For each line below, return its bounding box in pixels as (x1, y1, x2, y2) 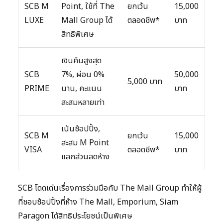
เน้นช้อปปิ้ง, (61, 123, 100, 135)
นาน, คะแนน (61, 83, 102, 95)
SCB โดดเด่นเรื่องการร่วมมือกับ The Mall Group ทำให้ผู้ (18, 182, 202, 195)
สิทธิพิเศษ (61, 28, 94, 41)
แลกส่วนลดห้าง (61, 151, 110, 163)
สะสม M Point (61, 137, 109, 149)
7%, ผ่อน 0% (61, 69, 105, 81)
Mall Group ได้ (61, 14, 112, 27)
